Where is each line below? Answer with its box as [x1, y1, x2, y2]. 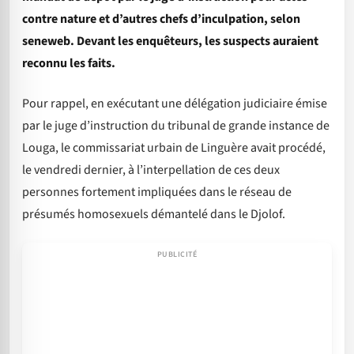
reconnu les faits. [22, 55, 118, 73]
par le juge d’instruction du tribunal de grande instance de [22, 116, 330, 134]
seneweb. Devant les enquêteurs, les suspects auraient [22, 32, 318, 51]
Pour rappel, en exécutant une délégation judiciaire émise [22, 94, 327, 112]
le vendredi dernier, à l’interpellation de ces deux [22, 160, 280, 179]
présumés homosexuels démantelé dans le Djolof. [22, 205, 285, 223]
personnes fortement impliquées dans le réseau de [22, 183, 292, 201]
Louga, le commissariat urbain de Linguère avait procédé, [22, 138, 326, 156]
